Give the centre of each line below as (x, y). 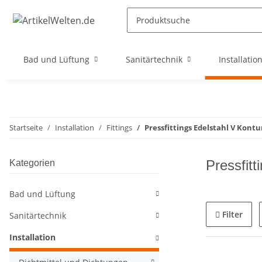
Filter (232, 215)
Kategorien (32, 163)
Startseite (26, 128)
